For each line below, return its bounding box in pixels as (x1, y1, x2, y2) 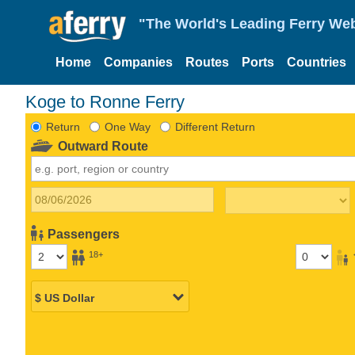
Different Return (174, 120, 255, 133)
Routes (185, 55, 229, 69)
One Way (104, 120, 151, 133)
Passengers (48, 227, 120, 241)
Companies (104, 55, 173, 69)
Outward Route (58, 139, 149, 153)
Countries (287, 55, 346, 69)
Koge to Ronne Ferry (25, 91, 185, 112)
